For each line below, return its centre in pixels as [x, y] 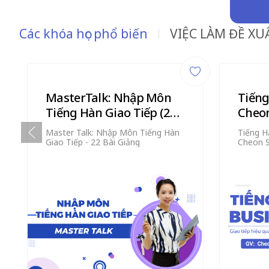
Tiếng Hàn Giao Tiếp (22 [111, 113]
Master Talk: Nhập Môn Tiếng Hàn [113, 132]
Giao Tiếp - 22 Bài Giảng [93, 142]
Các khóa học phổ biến [83, 34]
